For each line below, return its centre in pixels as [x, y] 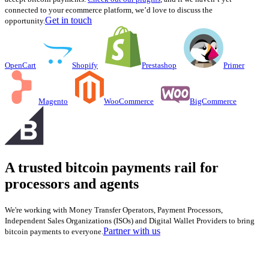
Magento [53, 101]
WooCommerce [129, 101]
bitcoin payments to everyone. [54, 232]
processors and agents [72, 184]
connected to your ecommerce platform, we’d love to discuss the [109, 10]
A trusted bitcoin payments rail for [112, 168]
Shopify [85, 65]
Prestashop [159, 65]
